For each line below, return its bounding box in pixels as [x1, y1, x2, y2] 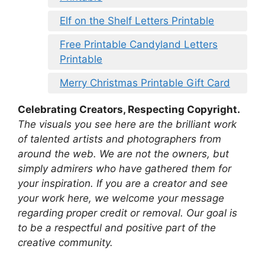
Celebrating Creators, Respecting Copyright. [18, 104, 240, 116]
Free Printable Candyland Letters [60, 38, 218, 51]
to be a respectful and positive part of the [18, 222, 216, 234]
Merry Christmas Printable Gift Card [60, 77, 230, 89]
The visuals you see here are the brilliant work [18, 118, 237, 131]
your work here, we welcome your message [18, 192, 224, 205]
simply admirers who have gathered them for [18, 163, 231, 175]
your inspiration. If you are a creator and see [18, 177, 228, 190]
